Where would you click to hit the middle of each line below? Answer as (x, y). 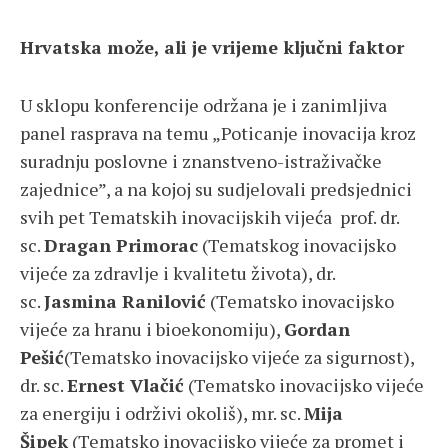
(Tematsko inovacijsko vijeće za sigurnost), (239, 357)
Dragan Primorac (121, 245)
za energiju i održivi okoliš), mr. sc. (162, 413)
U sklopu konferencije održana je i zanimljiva (203, 105)
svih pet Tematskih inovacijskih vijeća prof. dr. (209, 217)
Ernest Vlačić (125, 385)
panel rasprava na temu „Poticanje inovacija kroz (218, 133)
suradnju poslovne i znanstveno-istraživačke (201, 161)
